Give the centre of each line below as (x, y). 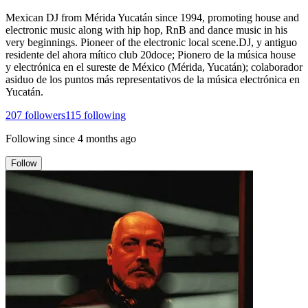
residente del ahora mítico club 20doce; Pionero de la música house (151, 54)
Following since (40, 138)
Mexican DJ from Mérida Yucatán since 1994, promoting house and (152, 17)
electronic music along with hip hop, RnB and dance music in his (146, 30)
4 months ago (107, 138)
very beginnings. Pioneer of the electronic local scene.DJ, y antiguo (151, 42)
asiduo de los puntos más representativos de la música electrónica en (153, 79)
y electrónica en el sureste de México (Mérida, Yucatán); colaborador (154, 67)
